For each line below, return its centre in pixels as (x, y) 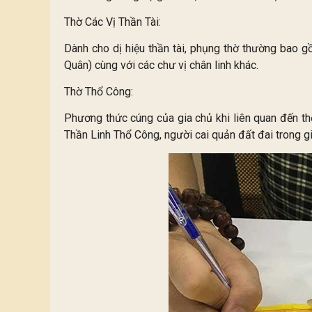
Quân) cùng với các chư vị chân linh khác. (161, 65)
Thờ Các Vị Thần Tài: (112, 22)
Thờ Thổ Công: (99, 92)
